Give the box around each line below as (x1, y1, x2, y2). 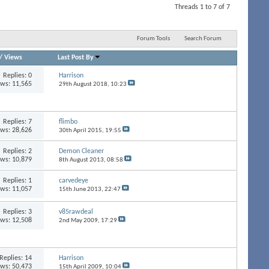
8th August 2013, (58, 156, 107, 163)
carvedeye (58, 177, 88, 184)
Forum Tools (136, 35, 170, 42)
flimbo (58, 118, 77, 125)
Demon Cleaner (58, 147, 104, 155)
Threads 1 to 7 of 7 (175, 4, 230, 11)
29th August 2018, (58, 80, 110, 88)
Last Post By (58, 53, 94, 61)
